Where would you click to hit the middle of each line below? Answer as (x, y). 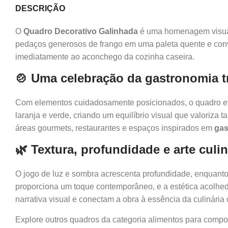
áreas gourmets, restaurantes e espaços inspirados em (115, 128)
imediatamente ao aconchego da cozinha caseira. (105, 56)
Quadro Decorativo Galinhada (81, 31)
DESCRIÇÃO (40, 8)
